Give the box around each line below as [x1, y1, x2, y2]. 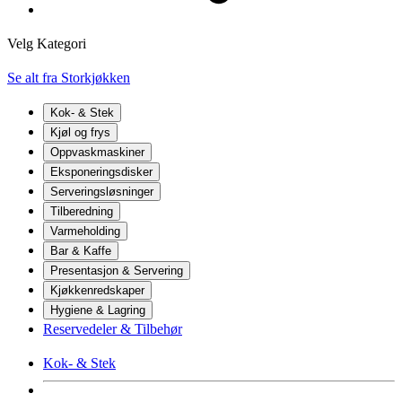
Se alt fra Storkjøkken [7, 69, 130, 85]
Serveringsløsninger [50, 184, 153, 198]
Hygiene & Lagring [50, 302, 145, 317]
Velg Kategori [7, 35, 86, 51]
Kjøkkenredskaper [50, 283, 144, 297]
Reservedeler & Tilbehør [43, 320, 182, 336]
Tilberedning [50, 204, 113, 218]
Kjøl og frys [50, 125, 110, 139]
